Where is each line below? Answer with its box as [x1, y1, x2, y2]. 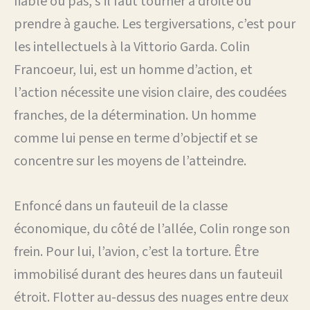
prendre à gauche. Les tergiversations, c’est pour [14, 14, 295, 34]
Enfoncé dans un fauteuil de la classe [14, 196, 228, 216]
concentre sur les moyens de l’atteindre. [14, 151, 246, 171]
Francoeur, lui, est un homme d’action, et [14, 60, 253, 80]
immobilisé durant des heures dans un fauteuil [14, 264, 283, 284]
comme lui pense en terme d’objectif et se [14, 128, 257, 148]
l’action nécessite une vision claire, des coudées [14, 82, 286, 102]
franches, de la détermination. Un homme [14, 105, 256, 125]
